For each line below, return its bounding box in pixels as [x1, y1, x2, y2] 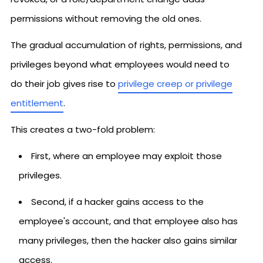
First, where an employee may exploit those [31, 150, 222, 162]
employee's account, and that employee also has [19, 215, 238, 227]
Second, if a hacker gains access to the [31, 195, 204, 208]
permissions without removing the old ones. [11, 12, 201, 25]
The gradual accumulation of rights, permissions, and [11, 39, 242, 51]
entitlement [11, 97, 63, 109]
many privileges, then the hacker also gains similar [19, 234, 237, 247]
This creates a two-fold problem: [11, 123, 155, 136]
